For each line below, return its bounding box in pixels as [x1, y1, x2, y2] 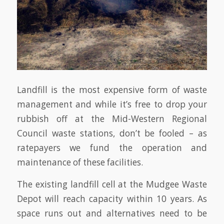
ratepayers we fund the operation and [16, 142, 207, 154]
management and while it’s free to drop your [16, 98, 207, 110]
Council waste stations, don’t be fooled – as [16, 127, 207, 139]
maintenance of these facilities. [16, 156, 143, 168]
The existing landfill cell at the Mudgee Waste [16, 178, 207, 190]
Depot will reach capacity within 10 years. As [16, 192, 207, 204]
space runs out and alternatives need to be [16, 207, 207, 219]
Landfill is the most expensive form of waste [16, 84, 207, 96]
